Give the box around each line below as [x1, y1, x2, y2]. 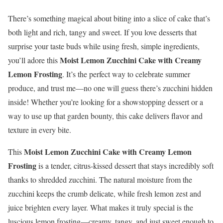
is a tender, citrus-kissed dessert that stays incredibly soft [36, 160, 214, 171]
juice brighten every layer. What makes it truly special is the [8, 202, 193, 213]
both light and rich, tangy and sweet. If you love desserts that [8, 27, 197, 38]
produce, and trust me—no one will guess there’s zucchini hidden [8, 83, 213, 94]
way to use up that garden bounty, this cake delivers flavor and [8, 111, 203, 121]
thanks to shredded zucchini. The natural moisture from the [8, 174, 192, 185]
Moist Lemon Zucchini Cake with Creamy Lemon [24, 146, 192, 158]
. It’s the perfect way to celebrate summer [62, 69, 190, 80]
